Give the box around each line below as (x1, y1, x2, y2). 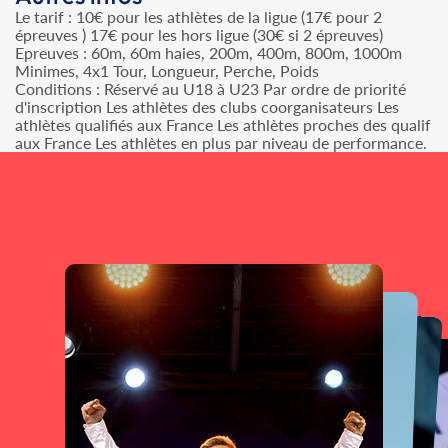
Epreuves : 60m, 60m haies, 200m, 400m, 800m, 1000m (15, 43, 402, 62)
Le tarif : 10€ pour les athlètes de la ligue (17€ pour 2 (15, 7, 382, 26)
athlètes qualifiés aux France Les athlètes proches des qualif (15, 115, 431, 134)
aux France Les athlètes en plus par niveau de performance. (15, 133, 427, 152)
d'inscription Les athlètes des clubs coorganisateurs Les (15, 97, 399, 116)
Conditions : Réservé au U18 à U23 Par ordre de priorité (15, 79, 406, 98)
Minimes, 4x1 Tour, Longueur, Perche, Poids (15, 61, 319, 80)
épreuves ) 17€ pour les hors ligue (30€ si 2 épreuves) (15, 25, 383, 44)
